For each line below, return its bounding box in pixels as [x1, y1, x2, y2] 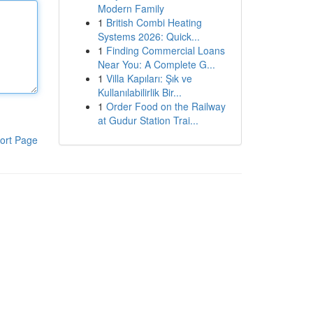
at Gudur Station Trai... [97, 113, 198, 127]
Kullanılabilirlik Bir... [97, 85, 182, 99]
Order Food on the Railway [105, 99, 226, 113]
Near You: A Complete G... [97, 57, 215, 71]
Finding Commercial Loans [105, 43, 225, 57]
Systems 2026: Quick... [97, 29, 200, 43]
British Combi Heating [105, 15, 202, 29]
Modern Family [97, 1, 164, 15]
